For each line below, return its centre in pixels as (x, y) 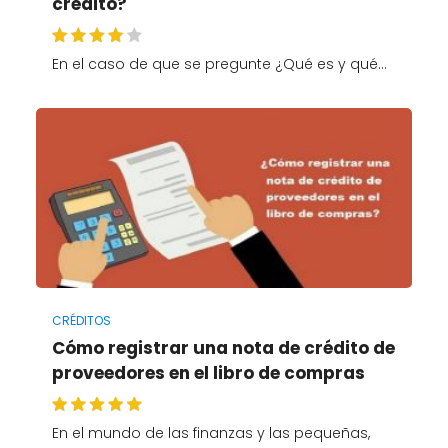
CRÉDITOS (81, 321)
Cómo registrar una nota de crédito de (223, 348)
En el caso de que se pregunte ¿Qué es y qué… (219, 63)
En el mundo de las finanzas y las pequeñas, (210, 433)
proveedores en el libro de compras (208, 373)
